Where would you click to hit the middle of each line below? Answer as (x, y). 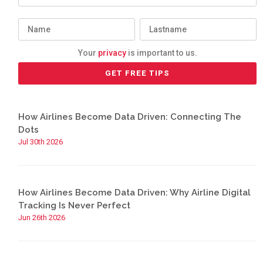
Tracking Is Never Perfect (75, 205)
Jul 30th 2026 (41, 142)
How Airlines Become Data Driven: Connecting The (130, 117)
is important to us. (161, 53)
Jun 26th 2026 (42, 218)
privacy (112, 53)
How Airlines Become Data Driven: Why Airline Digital (135, 193)
